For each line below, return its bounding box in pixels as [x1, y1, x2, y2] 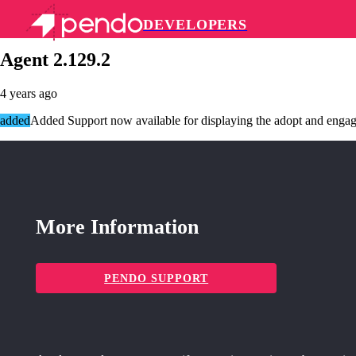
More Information [36, 215, 199, 239]
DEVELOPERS [143, 17, 248, 33]
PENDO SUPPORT [104, 272, 209, 285]
